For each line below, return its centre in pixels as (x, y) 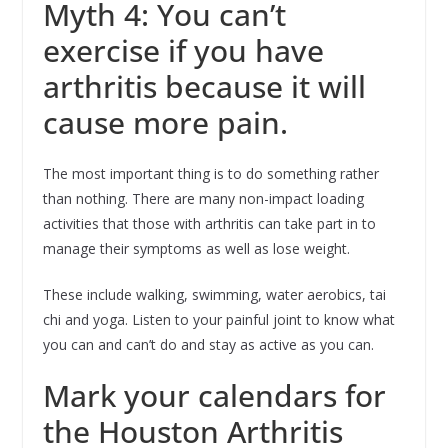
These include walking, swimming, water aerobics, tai (214, 295)
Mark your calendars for (214, 396)
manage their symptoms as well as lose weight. (196, 249)
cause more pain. (165, 123)
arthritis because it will (204, 87)
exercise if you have (183, 51)
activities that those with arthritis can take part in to (209, 224)
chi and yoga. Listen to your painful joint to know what (218, 320)
